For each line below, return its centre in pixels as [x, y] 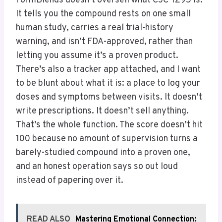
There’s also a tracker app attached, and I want [108, 70]
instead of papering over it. [70, 181]
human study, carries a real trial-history [95, 28]
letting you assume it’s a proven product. [97, 56]
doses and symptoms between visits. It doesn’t [109, 98]
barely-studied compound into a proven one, [103, 153]
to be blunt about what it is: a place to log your [108, 84]
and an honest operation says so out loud [97, 167]
